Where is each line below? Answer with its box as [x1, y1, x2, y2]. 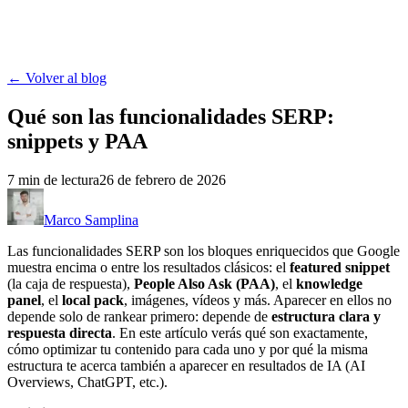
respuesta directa [7, 324, 112, 341]
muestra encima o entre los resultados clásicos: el [7, 259, 290, 275]
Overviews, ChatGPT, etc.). [7, 373, 168, 390]
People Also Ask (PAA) [134, 275, 275, 291]
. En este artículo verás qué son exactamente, [112, 324, 368, 341]
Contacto [7, 16, 59, 32]
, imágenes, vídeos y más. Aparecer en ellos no [124, 291, 392, 308]
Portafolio [136, 16, 192, 32]
